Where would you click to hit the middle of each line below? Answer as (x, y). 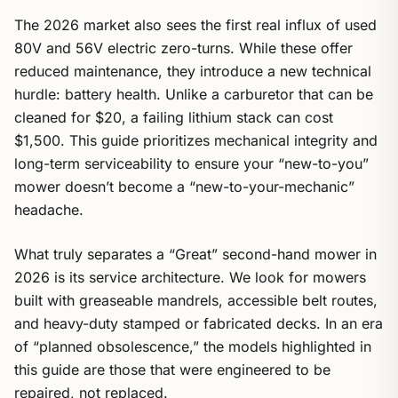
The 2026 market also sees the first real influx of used (195, 25)
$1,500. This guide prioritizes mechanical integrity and (196, 140)
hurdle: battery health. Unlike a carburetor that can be (194, 94)
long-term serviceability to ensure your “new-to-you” (191, 163)
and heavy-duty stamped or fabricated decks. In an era (199, 323)
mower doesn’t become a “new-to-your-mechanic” (184, 187)
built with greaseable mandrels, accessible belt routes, (196, 300)
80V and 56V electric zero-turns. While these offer (183, 48)
